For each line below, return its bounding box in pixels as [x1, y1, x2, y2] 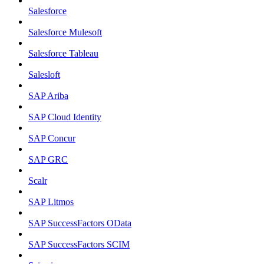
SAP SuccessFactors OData [28, 218, 131, 229]
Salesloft [28, 70, 60, 80]
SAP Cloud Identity [28, 112, 101, 123]
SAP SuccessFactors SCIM [28, 239, 130, 250]
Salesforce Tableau [28, 48, 98, 59]
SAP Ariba [28, 91, 68, 101]
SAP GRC [28, 154, 68, 165]
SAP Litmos [28, 197, 74, 207]
